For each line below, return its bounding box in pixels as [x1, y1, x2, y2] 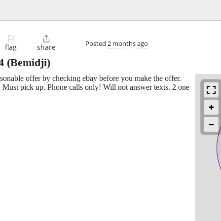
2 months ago [108, 38, 148, 48]
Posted [85, 38, 108, 48]
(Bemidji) [4, 56, 50, 69]
